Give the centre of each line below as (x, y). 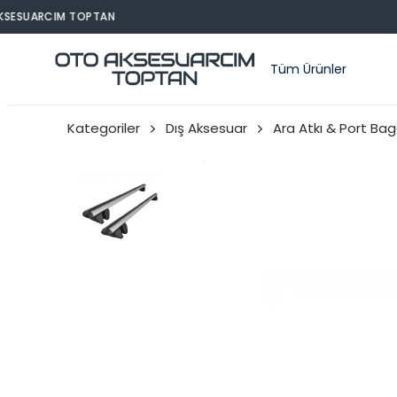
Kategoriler (104, 128)
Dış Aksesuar (206, 128)
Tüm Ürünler (308, 69)
